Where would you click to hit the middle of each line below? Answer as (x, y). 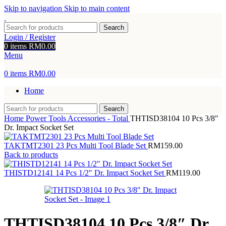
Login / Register (30, 37)
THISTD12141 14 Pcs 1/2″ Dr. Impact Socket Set (85, 173)
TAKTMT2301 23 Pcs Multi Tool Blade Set (76, 146)
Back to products (31, 155)
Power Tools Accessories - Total (78, 118)
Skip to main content (97, 8)
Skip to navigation (34, 8)
